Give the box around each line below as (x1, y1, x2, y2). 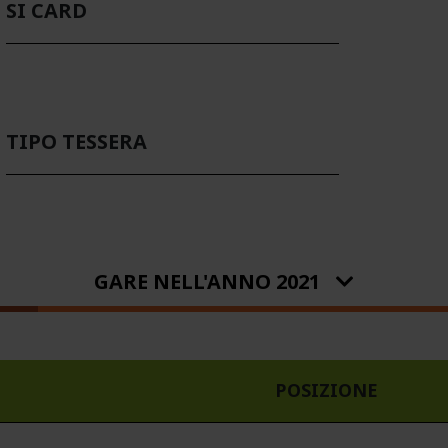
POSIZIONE (274, 377, 378, 404)
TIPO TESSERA (6, 128, 147, 158)
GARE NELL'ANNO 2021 (94, 267, 320, 297)
